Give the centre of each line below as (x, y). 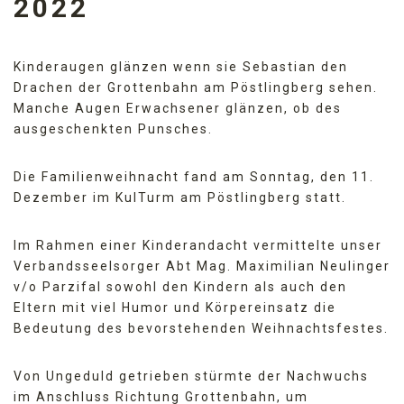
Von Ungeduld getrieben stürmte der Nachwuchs (191, 376)
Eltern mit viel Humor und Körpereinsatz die (175, 307)
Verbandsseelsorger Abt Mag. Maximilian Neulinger (202, 266)
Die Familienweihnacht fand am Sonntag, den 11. (194, 176)
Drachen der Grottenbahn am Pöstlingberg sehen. (196, 87)
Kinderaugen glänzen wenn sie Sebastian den (181, 66)
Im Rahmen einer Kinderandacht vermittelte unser (198, 245)
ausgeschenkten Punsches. (113, 129)
